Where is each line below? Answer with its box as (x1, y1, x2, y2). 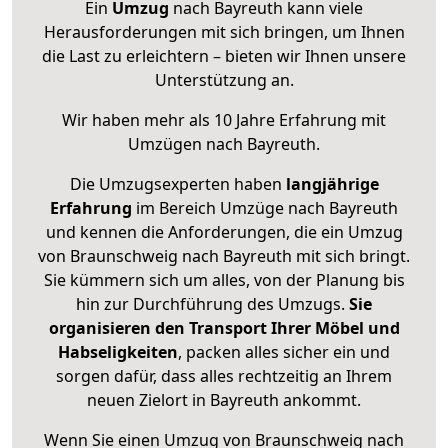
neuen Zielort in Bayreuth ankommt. (87, 389, 361, 412)
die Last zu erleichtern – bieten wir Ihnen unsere (42, 45, 406, 68)
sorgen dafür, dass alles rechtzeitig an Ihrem (56, 365, 392, 388)
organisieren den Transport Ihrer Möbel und (48, 317, 400, 340)
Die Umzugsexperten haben (69, 173, 286, 196)
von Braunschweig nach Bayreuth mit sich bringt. (38, 245, 410, 268)
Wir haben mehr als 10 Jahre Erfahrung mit (62, 109, 386, 132)
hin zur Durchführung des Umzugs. (76, 293, 349, 316)
